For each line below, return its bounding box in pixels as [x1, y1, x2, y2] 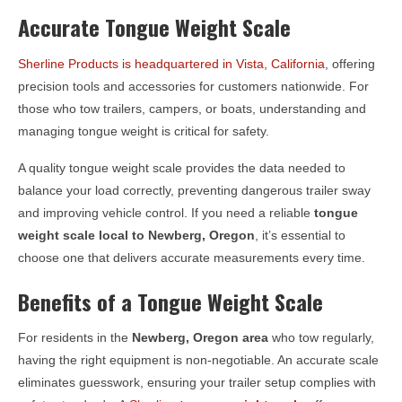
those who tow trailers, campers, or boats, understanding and [18, 100, 366, 116]
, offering [325, 56, 375, 71]
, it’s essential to [255, 227, 345, 242]
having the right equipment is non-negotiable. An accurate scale [18, 352, 379, 367]
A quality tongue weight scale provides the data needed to [18, 160, 345, 175]
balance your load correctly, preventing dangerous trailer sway [18, 182, 371, 197]
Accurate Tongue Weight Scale [18, 11, 291, 44]
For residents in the [18, 329, 132, 345]
